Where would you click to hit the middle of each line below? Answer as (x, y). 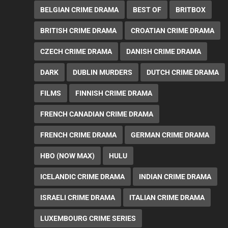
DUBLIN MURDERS (103, 73)
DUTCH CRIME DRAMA (183, 73)
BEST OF (147, 10)
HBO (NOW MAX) (68, 156)
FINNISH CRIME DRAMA (114, 93)
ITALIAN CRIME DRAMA (167, 198)
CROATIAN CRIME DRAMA (173, 31)
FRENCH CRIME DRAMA (79, 135)
